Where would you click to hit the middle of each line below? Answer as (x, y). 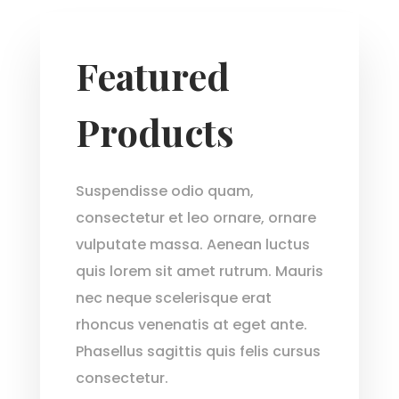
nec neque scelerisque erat (173, 297)
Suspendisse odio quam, (164, 191)
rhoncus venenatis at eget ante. (191, 324)
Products (155, 131)
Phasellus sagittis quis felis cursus (198, 351)
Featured (152, 75)
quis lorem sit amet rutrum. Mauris (199, 271)
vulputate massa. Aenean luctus (192, 244)
